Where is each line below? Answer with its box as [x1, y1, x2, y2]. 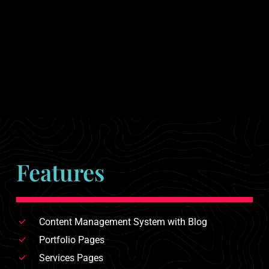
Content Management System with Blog [38, 216, 207, 228]
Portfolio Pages [38, 234, 104, 246]
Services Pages [38, 252, 103, 264]
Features [16, 157, 104, 188]
